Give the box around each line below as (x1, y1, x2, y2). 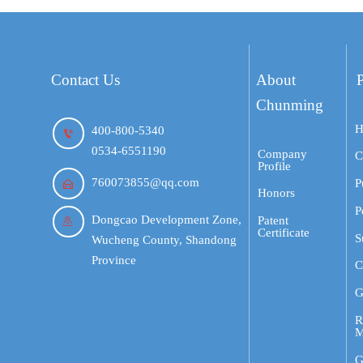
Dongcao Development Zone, (92, 213, 242, 227)
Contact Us (51, 71, 121, 89)
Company (257, 147, 307, 160)
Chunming (256, 96, 324, 114)
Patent (257, 214, 288, 228)
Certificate (257, 226, 310, 240)
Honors (257, 186, 295, 200)
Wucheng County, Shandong (92, 233, 237, 247)
